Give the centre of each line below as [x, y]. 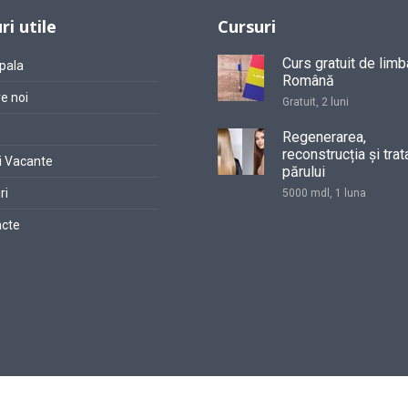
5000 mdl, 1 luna [324, 193]
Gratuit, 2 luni [316, 102]
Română [308, 80]
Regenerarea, [324, 137]
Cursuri [247, 26]
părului [304, 171]
